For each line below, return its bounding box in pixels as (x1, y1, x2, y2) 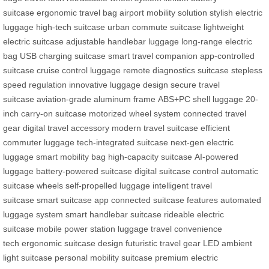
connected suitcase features (111, 195, 218, 205)
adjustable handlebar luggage (66, 36, 179, 46)
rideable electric (164, 209, 224, 219)
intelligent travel (153, 180, 212, 190)
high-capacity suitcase (108, 151, 192, 162)
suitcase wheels (3, 180, 63, 190)
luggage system (3, 209, 63, 219)
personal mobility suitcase (55, 252, 153, 262)
